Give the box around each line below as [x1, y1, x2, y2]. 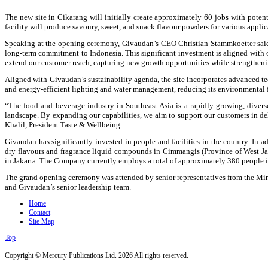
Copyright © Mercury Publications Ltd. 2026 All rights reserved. [5, 251, 188, 260]
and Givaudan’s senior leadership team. [5, 182, 131, 192]
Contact [29, 208, 50, 217]
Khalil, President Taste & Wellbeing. [5, 120, 122, 130]
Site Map [29, 217, 54, 226]
